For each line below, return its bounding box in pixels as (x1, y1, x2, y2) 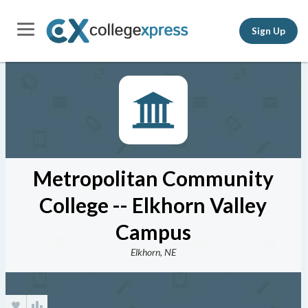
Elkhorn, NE (130, 246, 176, 258)
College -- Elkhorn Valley (39, 192, 267, 217)
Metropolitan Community (32, 166, 274, 190)
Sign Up (252, 25, 285, 36)
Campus (115, 219, 191, 244)
